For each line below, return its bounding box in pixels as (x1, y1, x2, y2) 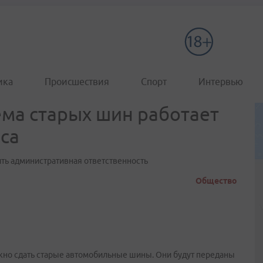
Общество (195, 176, 237, 186)
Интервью (198, 76, 243, 87)
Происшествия (45, 76, 109, 87)
